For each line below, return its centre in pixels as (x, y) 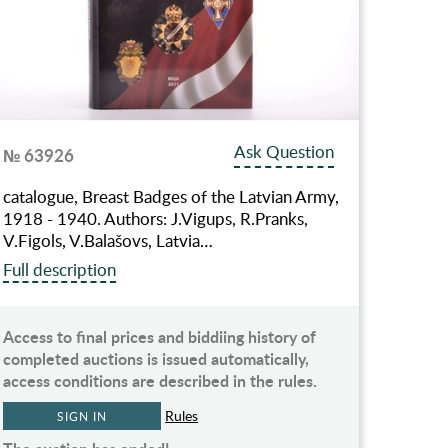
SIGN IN (82, 415)
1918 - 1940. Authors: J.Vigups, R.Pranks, (156, 218)
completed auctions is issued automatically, (156, 358)
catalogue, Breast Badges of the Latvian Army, (171, 196)
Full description (60, 269)
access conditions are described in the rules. (160, 380)
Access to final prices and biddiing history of (160, 336)
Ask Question (284, 151)
